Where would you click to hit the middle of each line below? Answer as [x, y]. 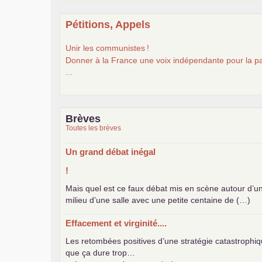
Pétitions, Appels [108, 24]
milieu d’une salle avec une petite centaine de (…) [158, 200]
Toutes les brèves [93, 128]
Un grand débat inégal [111, 151]
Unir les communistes [105, 48]
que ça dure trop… [100, 252]
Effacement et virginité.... [116, 223]
